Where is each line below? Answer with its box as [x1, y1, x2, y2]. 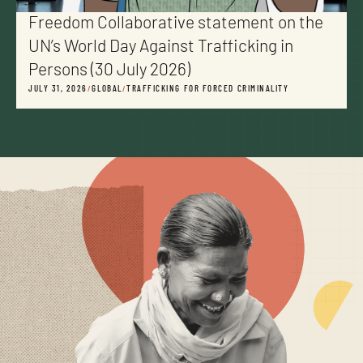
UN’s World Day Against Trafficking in [28, 39, 293, 57]
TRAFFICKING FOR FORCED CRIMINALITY [126, 85, 289, 95]
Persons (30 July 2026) [28, 62, 190, 80]
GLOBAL [92, 85, 122, 95]
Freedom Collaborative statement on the [28, 15, 323, 33]
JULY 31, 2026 [28, 85, 88, 95]
